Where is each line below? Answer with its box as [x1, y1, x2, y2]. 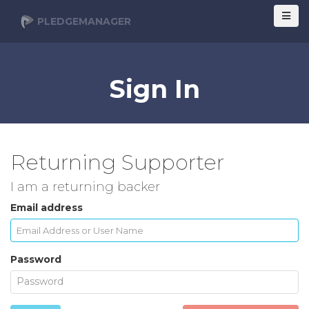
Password [10, 253, 61, 266]
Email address [10, 201, 83, 214]
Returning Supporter [10, 150, 224, 175]
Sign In [109, 74, 200, 104]
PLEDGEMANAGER [34, 15, 131, 28]
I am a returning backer [10, 179, 160, 195]
